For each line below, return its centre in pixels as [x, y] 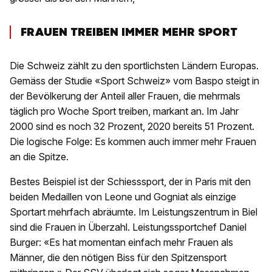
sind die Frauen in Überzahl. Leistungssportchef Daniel [128, 227]
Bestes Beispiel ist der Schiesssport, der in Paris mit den [130, 182]
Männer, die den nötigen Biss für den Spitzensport [118, 258]
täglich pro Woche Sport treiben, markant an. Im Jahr [124, 111]
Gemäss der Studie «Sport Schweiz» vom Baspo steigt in [134, 81]
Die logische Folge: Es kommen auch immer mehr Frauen [133, 142]
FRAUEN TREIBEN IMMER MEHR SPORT [129, 32]
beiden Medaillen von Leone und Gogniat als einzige [123, 197]
